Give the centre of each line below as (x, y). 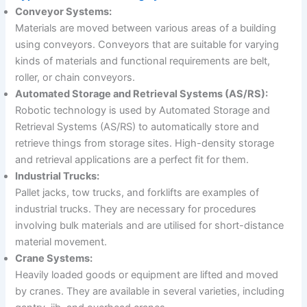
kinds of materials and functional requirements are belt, (143, 61)
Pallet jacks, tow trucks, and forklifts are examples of (137, 193)
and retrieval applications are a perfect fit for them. (132, 160)
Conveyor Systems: (64, 12)
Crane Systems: (54, 259)
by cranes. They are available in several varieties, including (150, 292)
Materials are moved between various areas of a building (146, 28)
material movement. (61, 242)
